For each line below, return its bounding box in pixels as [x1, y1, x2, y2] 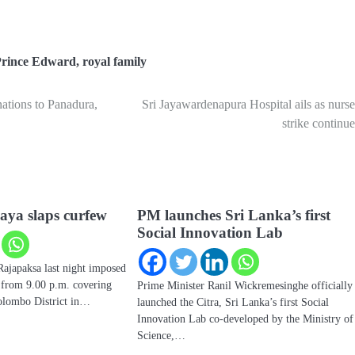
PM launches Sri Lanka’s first [137, 206, 331, 223]
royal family [82, 54, 147, 69]
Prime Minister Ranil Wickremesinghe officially [137, 278, 353, 292]
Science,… [137, 328, 186, 342]
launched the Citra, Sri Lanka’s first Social [137, 295, 330, 308]
